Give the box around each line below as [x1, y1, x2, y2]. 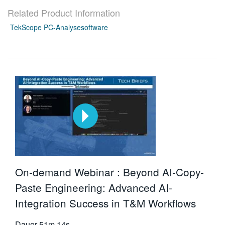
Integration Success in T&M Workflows [15, 195, 196, 211]
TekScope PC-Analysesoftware [10, 22, 108, 33]
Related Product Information [8, 6, 120, 20]
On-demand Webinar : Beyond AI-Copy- [15, 164, 204, 180]
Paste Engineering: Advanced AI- [15, 180, 172, 195]
